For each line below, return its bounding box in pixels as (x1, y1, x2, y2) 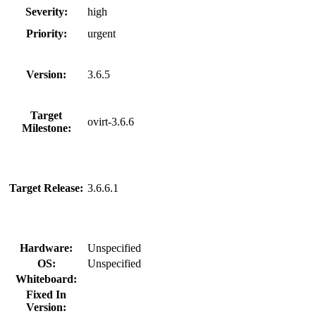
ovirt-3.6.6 (87, 115, 134, 128)
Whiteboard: (16, 272, 77, 285)
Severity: (25, 5, 68, 18)
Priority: (25, 27, 67, 39)
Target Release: (9, 181, 83, 194)
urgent (87, 27, 116, 39)
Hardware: (20, 241, 73, 254)
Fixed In (26, 288, 66, 300)
